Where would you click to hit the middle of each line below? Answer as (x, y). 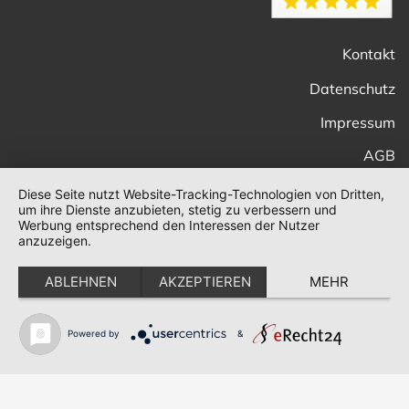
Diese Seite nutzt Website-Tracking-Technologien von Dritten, (201, 194)
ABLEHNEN (80, 282)
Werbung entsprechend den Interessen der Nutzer (169, 225)
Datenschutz (352, 88)
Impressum (358, 122)
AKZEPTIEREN (204, 282)
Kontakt (369, 53)
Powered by (93, 333)
